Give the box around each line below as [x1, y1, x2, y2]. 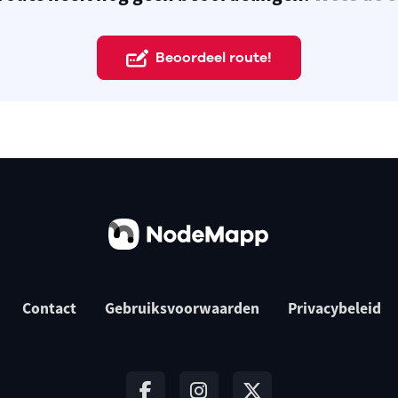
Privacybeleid [288, 298, 382, 319]
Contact [22, 298, 77, 319]
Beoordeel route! [155, 47, 272, 68]
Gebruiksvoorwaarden [105, 298, 260, 319]
